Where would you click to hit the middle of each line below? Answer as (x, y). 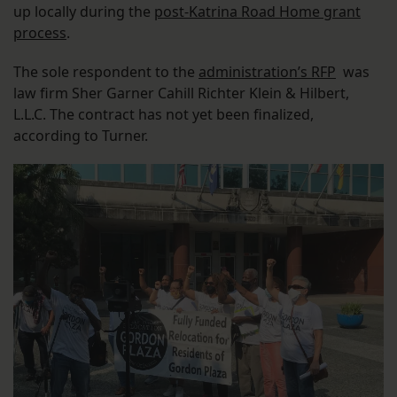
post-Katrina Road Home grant (257, 12)
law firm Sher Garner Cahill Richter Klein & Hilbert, (181, 93)
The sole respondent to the (106, 72)
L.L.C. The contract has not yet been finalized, (163, 115)
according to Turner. (82, 136)
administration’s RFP (267, 72)
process (40, 33)
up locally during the (84, 12)
